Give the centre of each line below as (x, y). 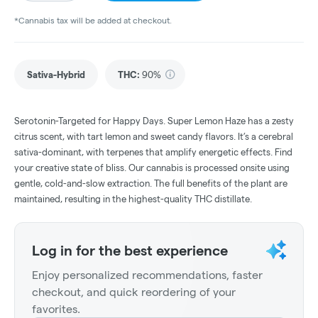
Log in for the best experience (130, 250)
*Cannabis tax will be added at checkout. (93, 20)
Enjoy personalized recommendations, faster (147, 275)
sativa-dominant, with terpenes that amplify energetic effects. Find (153, 152)
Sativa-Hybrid (56, 74)
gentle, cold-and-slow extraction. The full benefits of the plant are (151, 183)
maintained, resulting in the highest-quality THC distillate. (133, 198)
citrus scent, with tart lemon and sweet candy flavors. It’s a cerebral (154, 136)
